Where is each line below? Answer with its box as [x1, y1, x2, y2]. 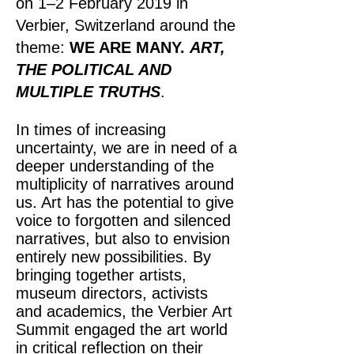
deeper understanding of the [16, 157, 214, 175]
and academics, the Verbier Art [16, 303, 232, 320]
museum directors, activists [16, 284, 208, 302]
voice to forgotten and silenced [16, 212, 231, 229]
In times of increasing [16, 121, 166, 138]
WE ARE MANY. [70, 39, 190, 56]
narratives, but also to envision [16, 230, 230, 247]
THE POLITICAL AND [16, 61, 171, 78]
